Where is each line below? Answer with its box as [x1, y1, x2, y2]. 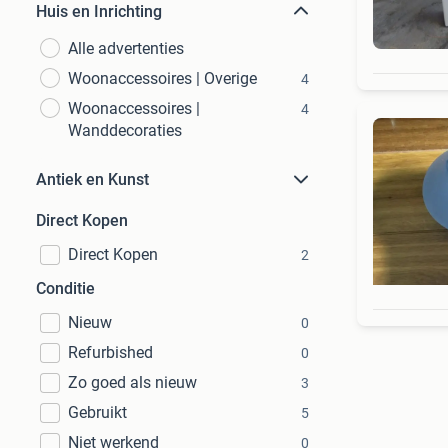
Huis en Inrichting [36, 2, 162, 21]
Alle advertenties [68, 39, 184, 58]
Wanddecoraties [68, 121, 182, 140]
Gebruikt [68, 403, 127, 422]
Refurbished [68, 343, 153, 362]
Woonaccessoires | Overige [68, 69, 257, 88]
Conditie [36, 279, 95, 298]
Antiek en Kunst [36, 170, 149, 189]
